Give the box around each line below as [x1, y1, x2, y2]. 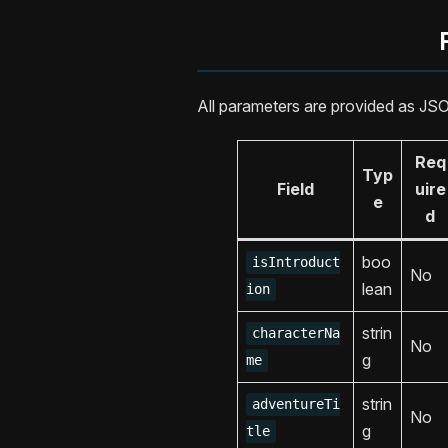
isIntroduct [252, 254, 341, 271]
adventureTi [252, 396, 341, 413]
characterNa [252, 325, 341, 342]
